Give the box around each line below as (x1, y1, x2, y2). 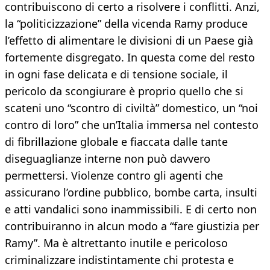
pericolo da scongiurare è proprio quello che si (5, 84, 243, 99)
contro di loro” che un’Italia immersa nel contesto (5, 118, 259, 133)
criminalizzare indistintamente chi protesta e (5, 253, 234, 268)
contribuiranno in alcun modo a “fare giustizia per (5, 219, 259, 234)
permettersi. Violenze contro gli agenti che (5, 168, 223, 183)
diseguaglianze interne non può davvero (5, 151, 210, 166)
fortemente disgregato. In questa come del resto (5, 50, 255, 65)
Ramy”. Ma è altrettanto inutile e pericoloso (5, 236, 228, 251)
